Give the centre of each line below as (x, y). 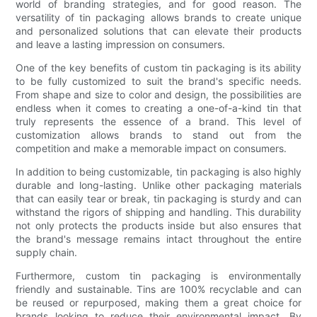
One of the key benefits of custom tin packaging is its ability (158, 67)
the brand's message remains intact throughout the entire (158, 238)
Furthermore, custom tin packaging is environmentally (158, 275)
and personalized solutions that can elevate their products (158, 30)
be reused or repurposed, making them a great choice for (158, 302)
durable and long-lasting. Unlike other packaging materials (158, 185)
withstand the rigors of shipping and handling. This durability (158, 212)
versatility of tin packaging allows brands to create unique (158, 17)
